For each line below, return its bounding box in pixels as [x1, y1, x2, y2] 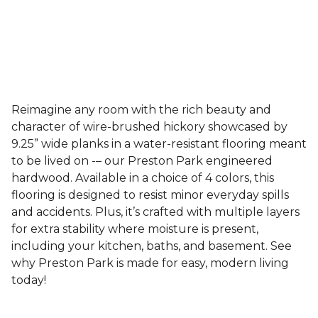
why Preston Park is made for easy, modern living [11, 256, 289, 270]
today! [11, 273, 46, 287]
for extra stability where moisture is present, [11, 222, 258, 236]
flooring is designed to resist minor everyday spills [11, 188, 289, 202]
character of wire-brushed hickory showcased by [11, 120, 287, 133]
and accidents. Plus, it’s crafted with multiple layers [11, 205, 300, 219]
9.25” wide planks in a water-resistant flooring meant [11, 137, 307, 150]
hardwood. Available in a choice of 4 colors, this [11, 171, 274, 185]
